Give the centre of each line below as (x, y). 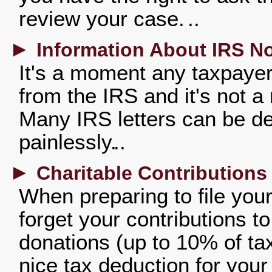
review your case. (105, 19)
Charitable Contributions (152, 173)
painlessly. (68, 142)
